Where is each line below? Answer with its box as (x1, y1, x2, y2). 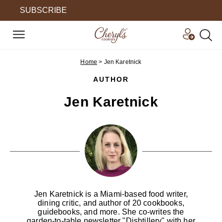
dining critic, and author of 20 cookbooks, (38, 199, 184, 207)
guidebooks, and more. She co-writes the (38, 208, 184, 216)
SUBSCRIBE (20, 6, 67, 14)
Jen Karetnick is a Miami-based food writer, (34, 190, 188, 198)
